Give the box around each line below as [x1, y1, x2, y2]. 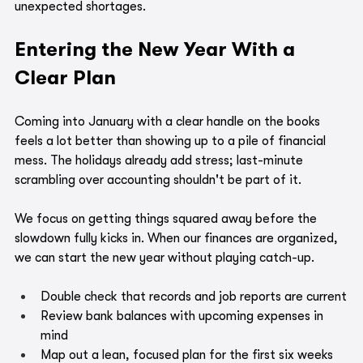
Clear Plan [15, 66, 116, 90]
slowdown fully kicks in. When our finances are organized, [15, 231, 341, 246]
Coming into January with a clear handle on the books [15, 114, 323, 130]
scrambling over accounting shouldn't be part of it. [15, 173, 301, 188]
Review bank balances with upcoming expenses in [41, 309, 327, 324]
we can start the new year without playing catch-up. [15, 250, 314, 266]
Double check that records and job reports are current [41, 289, 347, 305]
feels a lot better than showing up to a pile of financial [15, 134, 329, 149]
